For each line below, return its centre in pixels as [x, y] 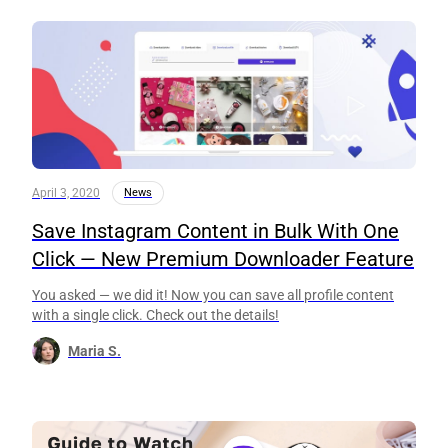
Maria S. [94, 350]
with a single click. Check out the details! [155, 314]
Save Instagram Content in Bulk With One [215, 230]
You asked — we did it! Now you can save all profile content [213, 294]
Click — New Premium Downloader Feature [223, 258]
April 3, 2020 [66, 192]
